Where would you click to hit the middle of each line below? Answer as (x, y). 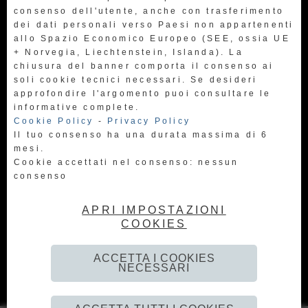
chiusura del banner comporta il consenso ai (144, 66)
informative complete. (77, 107)
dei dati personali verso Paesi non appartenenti (154, 25)
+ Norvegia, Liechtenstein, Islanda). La (129, 52)
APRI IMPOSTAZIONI (154, 210)
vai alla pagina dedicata (154, 231)
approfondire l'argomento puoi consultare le (143, 93)
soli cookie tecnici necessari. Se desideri (136, 80)
